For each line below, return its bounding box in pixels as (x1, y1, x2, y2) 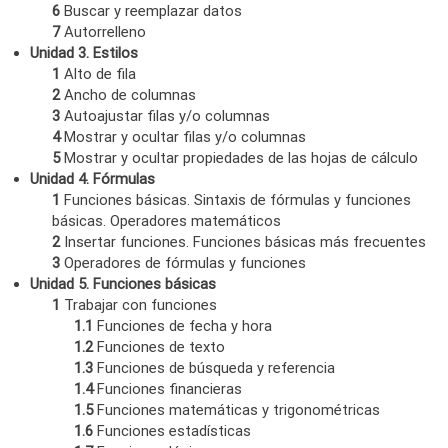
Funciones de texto (93, 337, 226, 356)
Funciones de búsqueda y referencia (93, 358, 336, 377)
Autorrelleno (60, 22, 147, 41)
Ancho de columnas (60, 85, 197, 104)
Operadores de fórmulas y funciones (60, 253, 307, 272)
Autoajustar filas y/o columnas (60, 106, 271, 125)
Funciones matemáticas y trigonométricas (93, 400, 381, 419)
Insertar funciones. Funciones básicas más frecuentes (60, 232, 427, 251)
